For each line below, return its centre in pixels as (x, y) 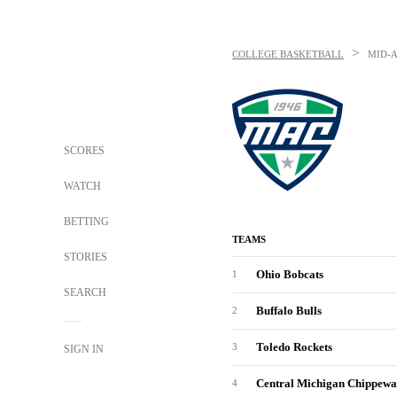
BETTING (86, 222)
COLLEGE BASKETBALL (288, 54)
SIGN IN (84, 349)
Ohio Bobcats (290, 274)
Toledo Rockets (294, 347)
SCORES (84, 151)
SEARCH (86, 292)
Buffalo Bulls (289, 311)
